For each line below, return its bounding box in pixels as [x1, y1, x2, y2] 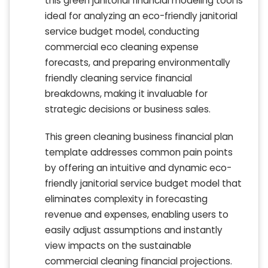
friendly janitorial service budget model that [45, 177, 242, 190]
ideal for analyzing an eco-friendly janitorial [45, 10, 237, 23]
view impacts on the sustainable [45, 239, 191, 252]
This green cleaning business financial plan [45, 130, 233, 144]
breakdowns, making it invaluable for [45, 87, 208, 100]
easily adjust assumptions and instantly [45, 224, 223, 237]
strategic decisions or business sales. [45, 103, 211, 116]
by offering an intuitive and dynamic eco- [45, 162, 232, 175]
